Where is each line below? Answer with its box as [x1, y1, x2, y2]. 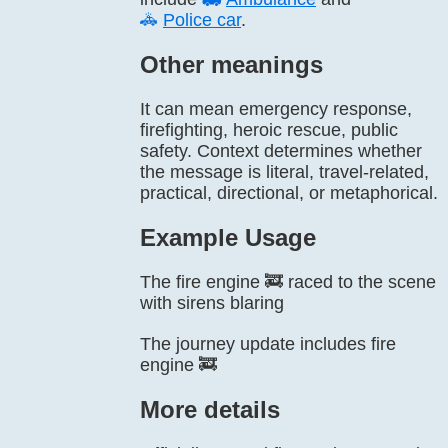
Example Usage [140, 224, 316, 251]
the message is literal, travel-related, [140, 162, 429, 182]
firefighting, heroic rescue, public [140, 120, 398, 140]
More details [140, 396, 280, 423]
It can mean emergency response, [140, 99, 412, 119]
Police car [163, 10, 241, 30]
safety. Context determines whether [140, 141, 422, 161]
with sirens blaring [140, 293, 284, 313]
